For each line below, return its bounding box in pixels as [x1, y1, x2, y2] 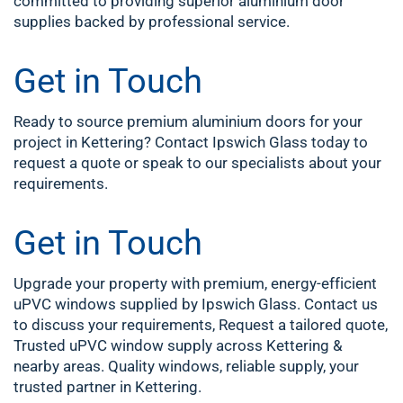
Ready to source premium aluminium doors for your [13, 112, 363, 130]
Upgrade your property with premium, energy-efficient [13, 274, 377, 292]
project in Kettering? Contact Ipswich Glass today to [13, 133, 368, 151]
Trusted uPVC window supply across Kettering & [13, 336, 343, 354]
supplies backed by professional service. [13, 13, 290, 31]
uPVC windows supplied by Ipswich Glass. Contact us [13, 295, 378, 313]
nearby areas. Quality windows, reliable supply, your [13, 357, 359, 375]
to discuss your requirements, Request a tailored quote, [13, 316, 388, 334]
